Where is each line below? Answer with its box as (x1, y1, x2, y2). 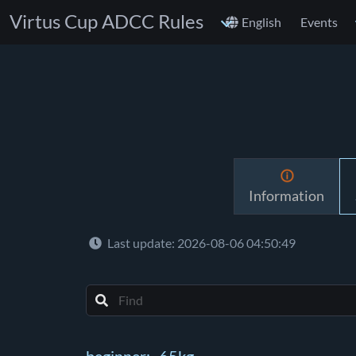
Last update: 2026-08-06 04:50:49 (105, 236, 296, 251)
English (242, 15, 281, 29)
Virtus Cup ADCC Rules (10, 11, 203, 33)
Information (249, 188, 325, 205)
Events (300, 15, 338, 29)
